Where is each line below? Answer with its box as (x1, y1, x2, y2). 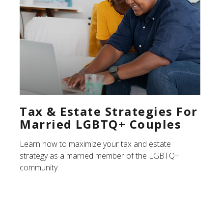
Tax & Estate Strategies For (20, 103, 198, 120)
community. (20, 162, 59, 173)
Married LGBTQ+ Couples (20, 116, 181, 133)
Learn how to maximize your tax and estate (20, 138, 171, 150)
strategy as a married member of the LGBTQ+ (20, 150, 179, 162)
